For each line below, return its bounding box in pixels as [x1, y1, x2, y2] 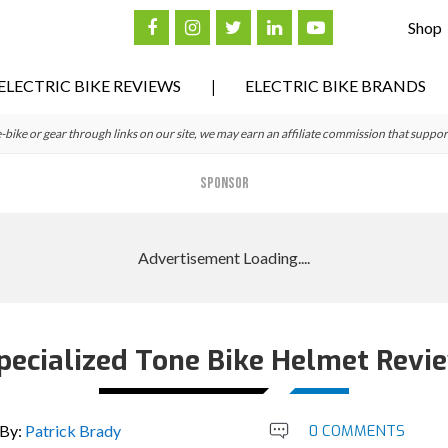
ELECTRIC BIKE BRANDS [245, 76, 426, 95]
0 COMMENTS [308, 421, 405, 441]
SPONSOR [199, 174, 249, 193]
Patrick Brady [25, 421, 121, 440]
